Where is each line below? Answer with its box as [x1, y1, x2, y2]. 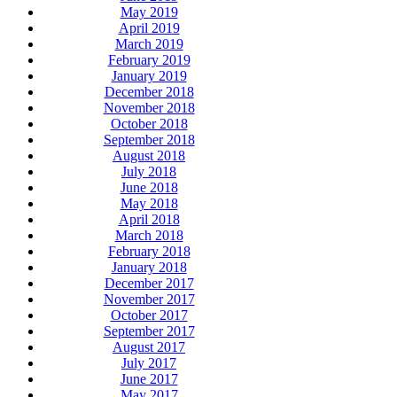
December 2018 [104, 84, 194, 100]
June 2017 [120, 371, 178, 387]
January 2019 [111, 68, 187, 84]
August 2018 [113, 148, 185, 164]
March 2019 [114, 36, 183, 52]
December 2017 [104, 276, 194, 292]
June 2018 [120, 180, 178, 196]
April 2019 [118, 20, 180, 36]
